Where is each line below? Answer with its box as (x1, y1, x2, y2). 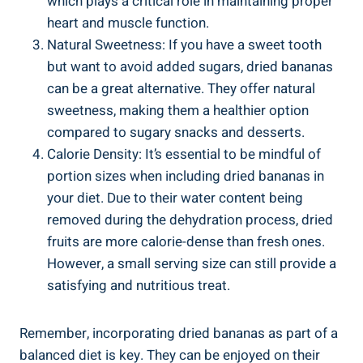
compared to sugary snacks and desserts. (47, 122, 305, 143)
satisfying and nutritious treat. (47, 275, 230, 296)
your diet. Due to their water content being (47, 187, 303, 208)
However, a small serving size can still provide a (47, 253, 336, 274)
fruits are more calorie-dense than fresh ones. (47, 231, 325, 252)
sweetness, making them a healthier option (47, 100, 309, 121)
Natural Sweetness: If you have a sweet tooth (47, 34, 322, 55)
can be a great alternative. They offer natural (47, 78, 315, 99)
